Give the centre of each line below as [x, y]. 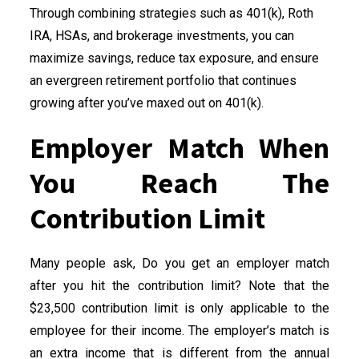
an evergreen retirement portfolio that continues [163, 80]
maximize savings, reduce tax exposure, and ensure [174, 58]
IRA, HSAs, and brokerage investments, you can [162, 35]
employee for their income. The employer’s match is [179, 330]
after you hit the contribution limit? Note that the [179, 285]
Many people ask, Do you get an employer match [179, 263]
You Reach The [179, 183]
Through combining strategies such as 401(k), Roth [171, 13]
